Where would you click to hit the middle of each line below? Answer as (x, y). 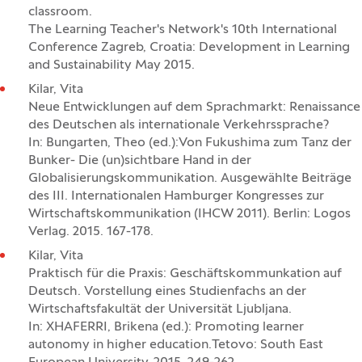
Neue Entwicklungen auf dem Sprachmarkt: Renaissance (194, 107)
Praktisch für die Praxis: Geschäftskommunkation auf (185, 274)
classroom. (60, 12)
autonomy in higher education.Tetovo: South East (176, 345)
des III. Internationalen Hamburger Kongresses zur (176, 196)
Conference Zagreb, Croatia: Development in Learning (189, 48)
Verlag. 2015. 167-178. (91, 232)
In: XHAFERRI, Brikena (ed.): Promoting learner (166, 327)
